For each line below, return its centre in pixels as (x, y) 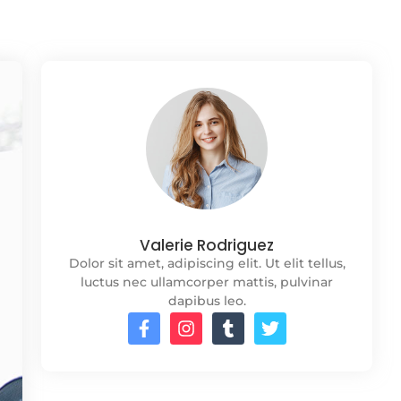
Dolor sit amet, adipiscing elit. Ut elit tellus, (207, 264)
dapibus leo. (207, 301)
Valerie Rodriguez (207, 246)
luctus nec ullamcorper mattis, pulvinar (207, 282)
